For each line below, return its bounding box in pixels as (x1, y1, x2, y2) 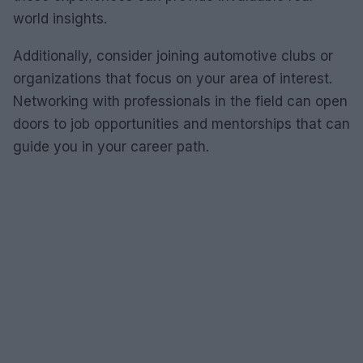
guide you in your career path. (13, 138, 209, 155)
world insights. (13, 10, 107, 27)
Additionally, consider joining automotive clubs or (13, 47, 333, 64)
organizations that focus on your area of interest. (13, 70, 332, 87)
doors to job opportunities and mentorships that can (13, 115, 350, 132)
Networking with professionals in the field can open (13, 92, 348, 109)
